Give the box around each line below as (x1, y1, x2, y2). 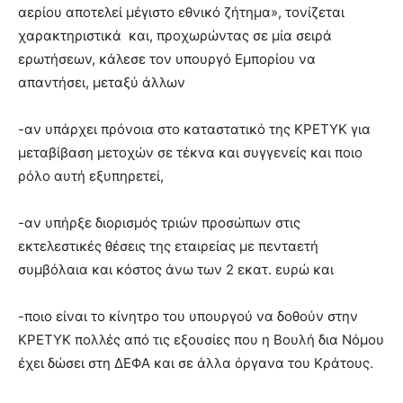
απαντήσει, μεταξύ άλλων (18, 74, 185, 91)
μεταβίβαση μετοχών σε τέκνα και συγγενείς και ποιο (18, 144, 363, 161)
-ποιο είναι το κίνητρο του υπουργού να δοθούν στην (18, 308, 358, 325)
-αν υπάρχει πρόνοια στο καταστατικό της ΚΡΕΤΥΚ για (18, 121, 371, 138)
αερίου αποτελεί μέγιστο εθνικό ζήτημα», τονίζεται (18, 4, 345, 21)
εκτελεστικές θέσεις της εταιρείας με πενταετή (18, 237, 318, 255)
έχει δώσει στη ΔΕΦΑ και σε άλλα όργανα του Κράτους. (18, 354, 373, 372)
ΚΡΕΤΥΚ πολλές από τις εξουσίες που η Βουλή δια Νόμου (18, 331, 384, 348)
